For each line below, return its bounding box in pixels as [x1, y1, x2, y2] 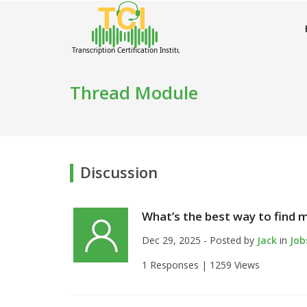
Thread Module [70, 80, 198, 105]
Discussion [80, 162, 158, 182]
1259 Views [210, 258, 260, 271]
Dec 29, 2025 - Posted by [142, 234, 257, 247]
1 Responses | [142, 258, 210, 271]
